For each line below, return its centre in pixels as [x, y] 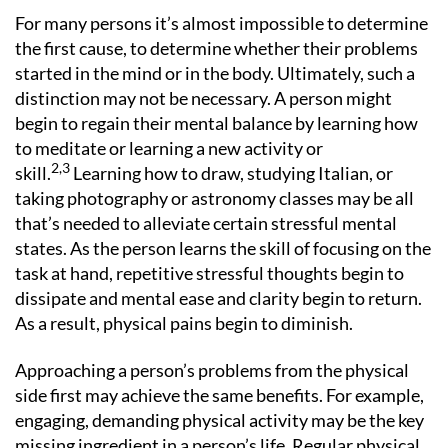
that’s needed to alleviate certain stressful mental [206, 222]
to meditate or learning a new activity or [169, 147]
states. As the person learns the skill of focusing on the [223, 247]
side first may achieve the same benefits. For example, [219, 395]
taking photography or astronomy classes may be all [214, 197]
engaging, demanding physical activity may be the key [219, 420]
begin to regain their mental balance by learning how [216, 122]
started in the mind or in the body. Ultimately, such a [215, 72]
